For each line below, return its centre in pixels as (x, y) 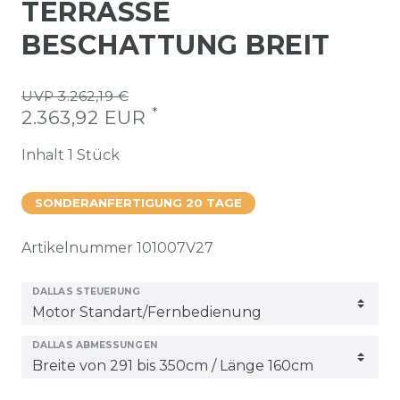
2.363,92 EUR (87, 117)
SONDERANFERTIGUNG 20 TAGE (138, 203)
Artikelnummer (79, 248)
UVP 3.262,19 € (75, 96)
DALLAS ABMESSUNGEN (95, 345)
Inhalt (45, 155)
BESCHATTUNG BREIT (176, 45)
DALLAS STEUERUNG (87, 292)
